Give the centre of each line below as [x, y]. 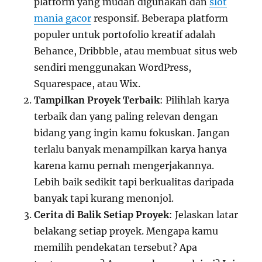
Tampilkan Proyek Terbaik [97, 100]
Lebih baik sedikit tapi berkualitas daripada [134, 182]
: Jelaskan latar [204, 215]
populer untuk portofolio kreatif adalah [125, 35]
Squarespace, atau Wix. [87, 84]
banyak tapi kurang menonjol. [104, 199]
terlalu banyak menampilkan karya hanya [131, 149]
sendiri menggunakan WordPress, [113, 68]
